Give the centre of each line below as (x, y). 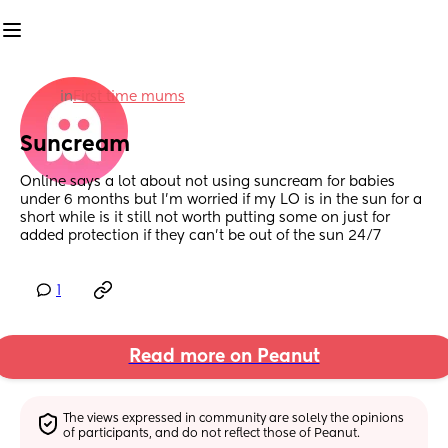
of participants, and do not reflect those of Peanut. (212, 433)
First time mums (129, 97)
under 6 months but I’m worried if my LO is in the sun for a (221, 200)
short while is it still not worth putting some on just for (205, 218)
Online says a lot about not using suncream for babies (207, 182)
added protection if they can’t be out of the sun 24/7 (200, 236)
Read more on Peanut (224, 357)
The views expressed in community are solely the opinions (234, 418)
